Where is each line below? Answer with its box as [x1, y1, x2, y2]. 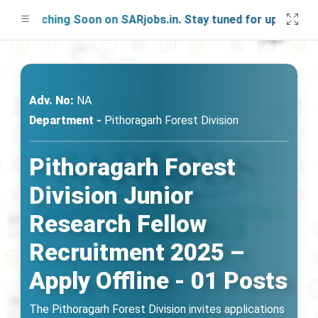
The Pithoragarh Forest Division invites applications [29, 302, 285, 316]
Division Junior [29, 182, 193, 209]
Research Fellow [29, 210, 207, 238]
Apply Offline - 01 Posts [29, 267, 287, 295]
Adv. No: [29, 94, 74, 107]
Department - [29, 114, 102, 127]
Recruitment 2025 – [29, 238, 244, 266]
